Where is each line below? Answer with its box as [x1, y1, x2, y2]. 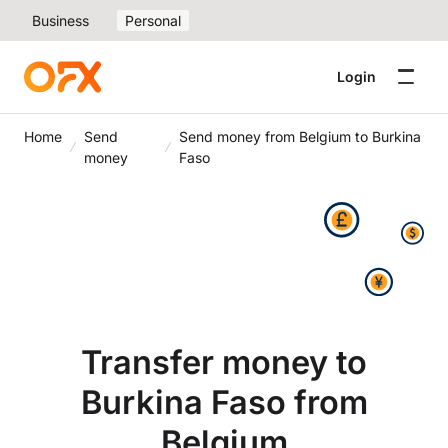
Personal [125, 12, 181, 29]
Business [32, 12, 89, 29]
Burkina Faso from [80, 382, 368, 422]
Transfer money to [81, 342, 367, 382]
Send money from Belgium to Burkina [179, 128, 422, 145]
